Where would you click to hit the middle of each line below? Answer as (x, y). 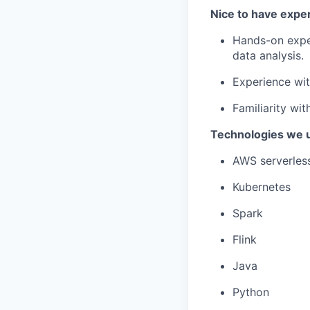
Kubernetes (262, 187)
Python (251, 292)
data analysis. (268, 55)
